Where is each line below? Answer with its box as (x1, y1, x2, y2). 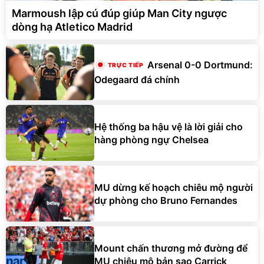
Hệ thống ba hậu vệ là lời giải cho (94, 120, 243, 133)
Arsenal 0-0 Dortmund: (147, 59, 253, 71)
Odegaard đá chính (94, 73, 180, 85)
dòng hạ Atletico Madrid (12, 21, 133, 34)
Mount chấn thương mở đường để (94, 242, 247, 254)
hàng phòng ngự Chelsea (94, 133, 209, 146)
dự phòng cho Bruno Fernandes (94, 194, 237, 206)
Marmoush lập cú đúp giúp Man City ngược (12, 7, 227, 20)
